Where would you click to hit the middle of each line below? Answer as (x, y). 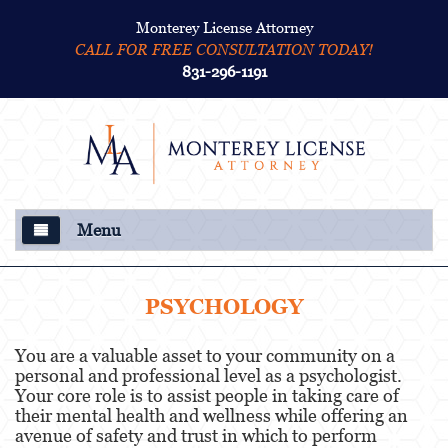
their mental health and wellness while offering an (211, 415)
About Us (91, 286)
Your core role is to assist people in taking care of (207, 395)
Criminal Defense (123, 340)
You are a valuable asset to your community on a (205, 355)
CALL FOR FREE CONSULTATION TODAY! (224, 49)
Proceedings (139, 412)
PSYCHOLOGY (224, 306)
